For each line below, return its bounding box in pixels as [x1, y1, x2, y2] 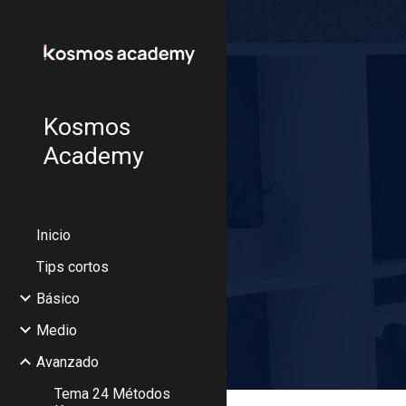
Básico [36, 289, 80, 307]
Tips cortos [36, 257, 109, 275]
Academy [43, 140, 144, 170]
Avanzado [36, 353, 99, 371]
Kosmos [43, 111, 130, 141]
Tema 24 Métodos [54, 384, 170, 402]
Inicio [36, 226, 71, 244]
